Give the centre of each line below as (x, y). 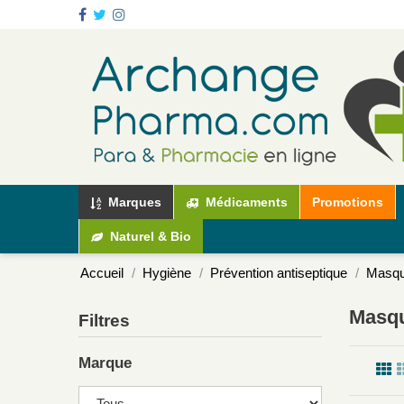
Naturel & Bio (149, 236)
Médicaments (245, 202)
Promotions (348, 202)
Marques (133, 202)
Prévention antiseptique (279, 273)
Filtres (104, 321)
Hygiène (167, 273)
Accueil (102, 273)
